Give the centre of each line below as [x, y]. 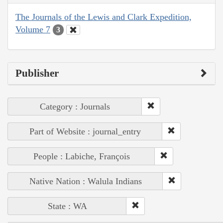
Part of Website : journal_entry [85, 132]
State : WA [67, 206]
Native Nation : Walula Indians [85, 181]
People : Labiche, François [81, 157]
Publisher [37, 73]
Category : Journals [75, 107]
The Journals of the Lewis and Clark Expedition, [104, 17]
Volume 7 [33, 29]
